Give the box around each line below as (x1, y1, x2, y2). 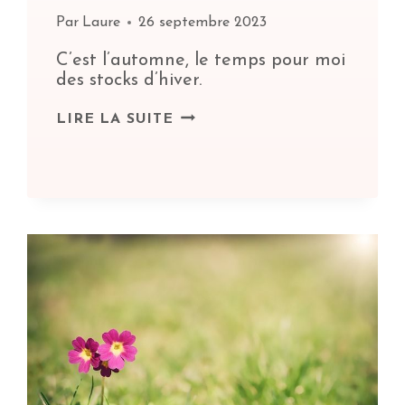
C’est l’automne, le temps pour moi (56, 52, 346, 71)
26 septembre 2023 (137, 15, 267, 31)
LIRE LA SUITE (56, 112, 174, 127)
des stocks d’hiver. (56, 71, 202, 90)
